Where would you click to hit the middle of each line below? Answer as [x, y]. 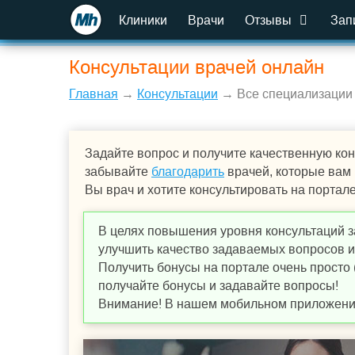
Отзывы [270, 20]
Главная [94, 94]
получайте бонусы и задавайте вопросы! [218, 286]
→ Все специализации [285, 94]
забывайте [118, 172]
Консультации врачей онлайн [197, 67]
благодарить [188, 172]
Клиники [143, 20]
